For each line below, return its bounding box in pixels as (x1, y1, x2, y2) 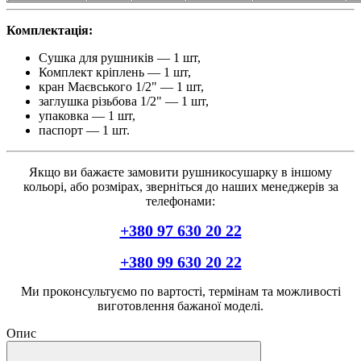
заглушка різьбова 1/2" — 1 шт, (39, 93, 209, 108)
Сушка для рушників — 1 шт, (39, 50, 201, 64)
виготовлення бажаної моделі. (98, 298, 263, 313)
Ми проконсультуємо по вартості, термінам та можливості (20, 284, 341, 298)
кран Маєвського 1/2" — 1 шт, (39, 79, 204, 93)
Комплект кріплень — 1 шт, (39, 64, 191, 79)
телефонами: (146, 193, 215, 208)
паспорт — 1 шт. (39, 122, 130, 137)
